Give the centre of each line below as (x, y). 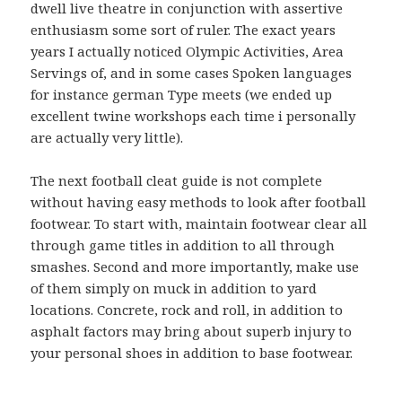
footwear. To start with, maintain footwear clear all (199, 224)
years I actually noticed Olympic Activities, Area (188, 52)
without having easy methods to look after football (199, 202)
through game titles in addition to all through (183, 245)
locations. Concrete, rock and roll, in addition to (187, 310)
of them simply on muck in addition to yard (174, 288)
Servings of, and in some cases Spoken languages (192, 73)
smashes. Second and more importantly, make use (195, 267)
